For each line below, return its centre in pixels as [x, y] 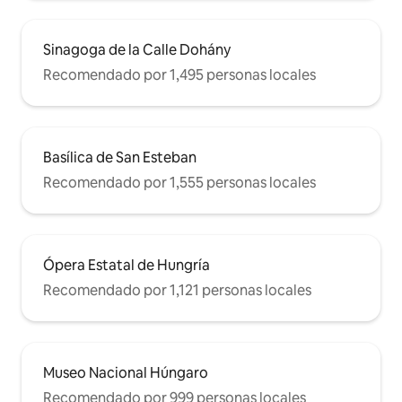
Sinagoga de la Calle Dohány [137, 49]
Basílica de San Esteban [120, 157]
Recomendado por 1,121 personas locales [177, 290]
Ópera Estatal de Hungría [127, 265]
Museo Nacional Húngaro [126, 372]
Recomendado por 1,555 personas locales [179, 182]
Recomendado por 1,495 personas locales [179, 74]
